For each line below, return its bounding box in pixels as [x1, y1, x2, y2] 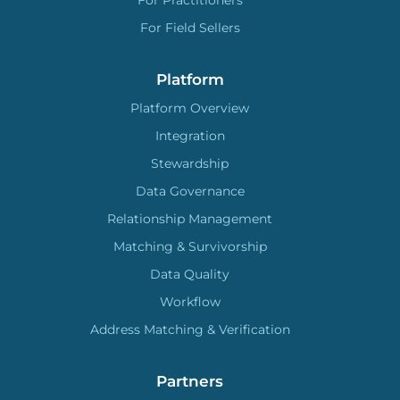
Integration [154, 128, 225, 145]
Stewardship [151, 155, 229, 172]
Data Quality [150, 266, 230, 283]
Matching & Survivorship [112, 238, 267, 255]
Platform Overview [130, 100, 250, 117]
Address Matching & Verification [89, 321, 290, 338]
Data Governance [135, 183, 245, 200]
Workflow [159, 294, 221, 311]
